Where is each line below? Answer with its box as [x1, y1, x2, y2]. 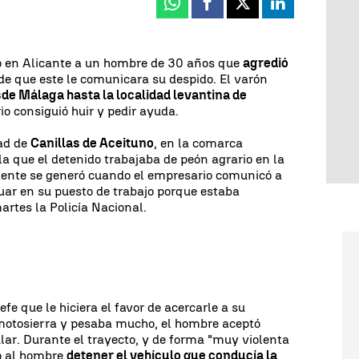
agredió [243, 54, 289, 71]
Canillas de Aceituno [30, 135, 155, 151]
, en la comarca [154, 135, 244, 151]
